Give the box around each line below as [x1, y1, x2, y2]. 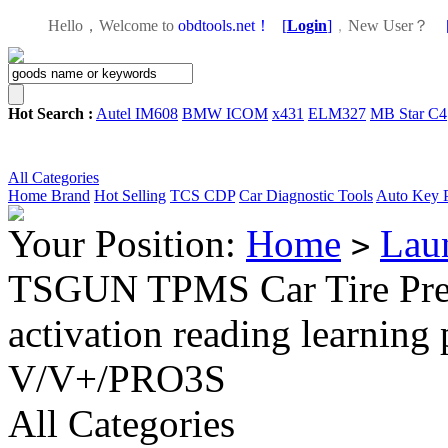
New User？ [348, 17, 429, 34]
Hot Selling [94, 187, 166, 204]
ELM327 [308, 105, 366, 122]
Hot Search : [8, 105, 93, 122]
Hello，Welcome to [48, 17, 174, 34]
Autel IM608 [96, 105, 178, 122]
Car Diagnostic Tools [239, 187, 373, 204]
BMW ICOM [182, 105, 268, 122]
